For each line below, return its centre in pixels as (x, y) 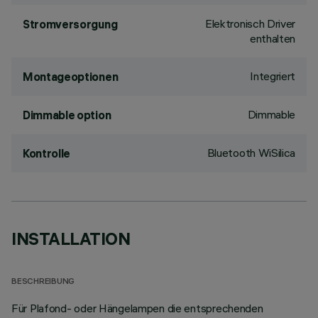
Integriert (273, 76)
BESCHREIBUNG (43, 282)
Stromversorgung (70, 24)
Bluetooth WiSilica (251, 153)
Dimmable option (67, 115)
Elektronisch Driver (250, 23)
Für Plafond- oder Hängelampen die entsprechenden (137, 308)
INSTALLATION (71, 238)
